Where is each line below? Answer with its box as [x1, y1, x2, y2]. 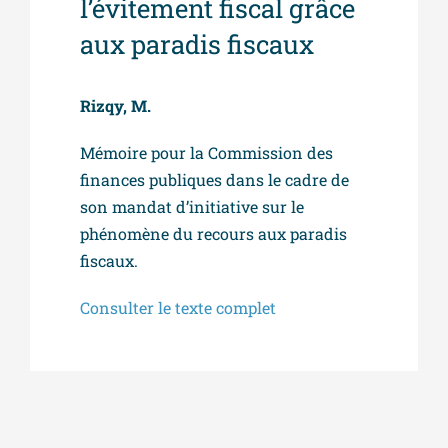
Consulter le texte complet [80, 297, 276, 318]
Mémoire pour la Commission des [80, 142, 333, 163]
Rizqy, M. [80, 95, 151, 116]
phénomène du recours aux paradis [80, 223, 347, 244]
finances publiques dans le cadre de [80, 169, 349, 190]
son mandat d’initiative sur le [80, 196, 304, 217]
